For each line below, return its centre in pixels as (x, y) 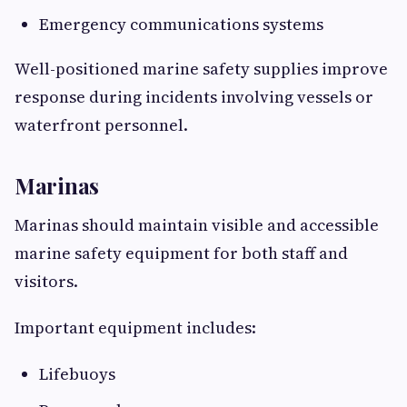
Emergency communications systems (181, 25)
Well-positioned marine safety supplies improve (201, 69)
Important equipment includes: (135, 328)
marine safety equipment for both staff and (181, 253)
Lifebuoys (77, 374)
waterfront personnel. (101, 125)
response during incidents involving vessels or (194, 97)
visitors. (46, 282)
